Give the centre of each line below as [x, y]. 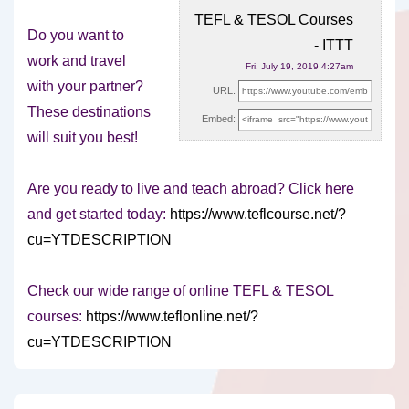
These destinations [89, 112]
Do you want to [76, 36]
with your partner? [85, 87]
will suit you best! [83, 138]
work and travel [77, 61]
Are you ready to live [95, 189]
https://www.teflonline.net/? [172, 317]
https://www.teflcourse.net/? [258, 215]
